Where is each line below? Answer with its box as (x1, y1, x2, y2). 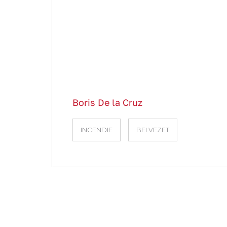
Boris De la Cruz (72, 97, 142, 108)
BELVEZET (136, 126, 169, 134)
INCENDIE (81, 126, 112, 134)
